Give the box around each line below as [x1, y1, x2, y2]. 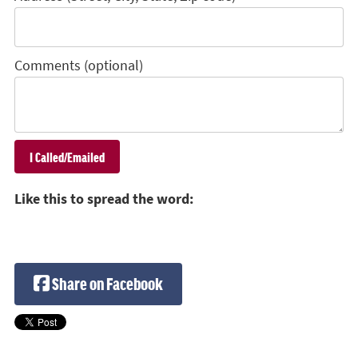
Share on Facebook [49, 274, 163, 293]
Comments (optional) [14, 56, 143, 76]
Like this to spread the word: [14, 189, 193, 209]
